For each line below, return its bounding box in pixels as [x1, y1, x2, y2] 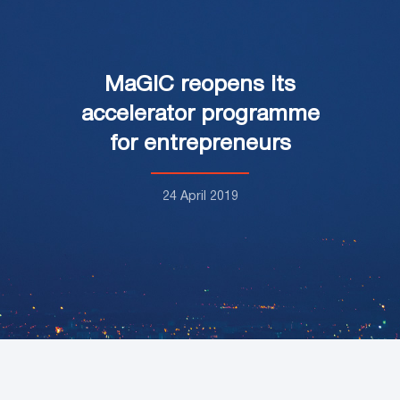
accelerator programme [80, 104, 320, 125]
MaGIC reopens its [104, 74, 296, 96]
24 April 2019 [162, 190, 238, 203]
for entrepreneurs [109, 133, 291, 154]
